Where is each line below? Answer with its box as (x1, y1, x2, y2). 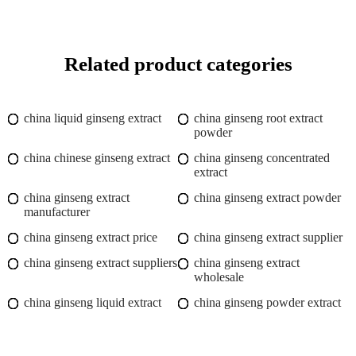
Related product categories (64, 53, 292, 75)
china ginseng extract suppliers (24, 256, 177, 270)
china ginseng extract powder (194, 191, 341, 205)
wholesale (194, 270, 244, 284)
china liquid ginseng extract (24, 111, 161, 126)
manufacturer (24, 205, 90, 219)
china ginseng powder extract (194, 296, 341, 310)
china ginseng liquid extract (24, 296, 161, 310)
